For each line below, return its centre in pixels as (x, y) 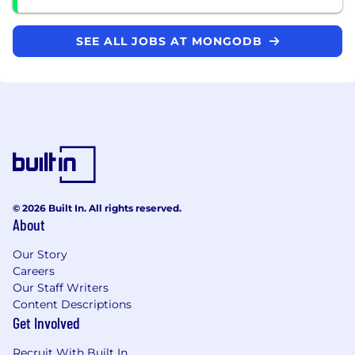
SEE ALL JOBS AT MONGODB (171, 41)
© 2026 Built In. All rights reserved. (97, 208)
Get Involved (46, 322)
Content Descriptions (72, 304)
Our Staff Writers (61, 287)
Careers (34, 271)
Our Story (40, 254)
